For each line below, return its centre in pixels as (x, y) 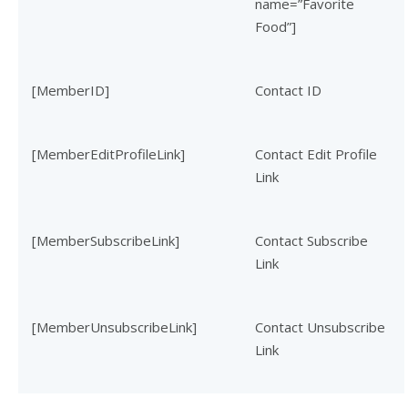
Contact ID (288, 90)
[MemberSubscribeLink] (106, 240)
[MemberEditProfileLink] (108, 154)
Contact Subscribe (311, 240)
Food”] (275, 26)
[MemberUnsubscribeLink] (114, 327)
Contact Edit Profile (316, 154)
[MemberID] (71, 90)
